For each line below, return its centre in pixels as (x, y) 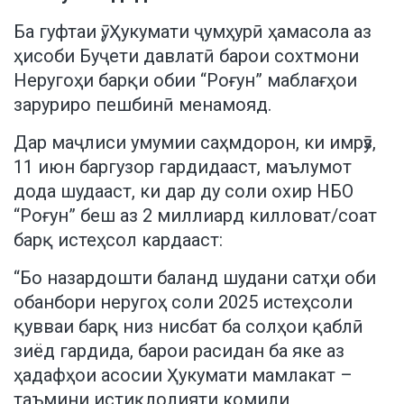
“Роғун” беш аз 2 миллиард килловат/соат (195, 215)
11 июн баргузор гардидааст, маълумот (183, 166)
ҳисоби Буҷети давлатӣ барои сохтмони (186, 55)
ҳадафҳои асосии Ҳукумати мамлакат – (183, 375)
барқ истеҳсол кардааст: (118, 239)
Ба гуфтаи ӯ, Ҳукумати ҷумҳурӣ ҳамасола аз (193, 31)
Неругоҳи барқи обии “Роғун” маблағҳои (185, 80)
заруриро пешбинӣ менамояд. (142, 104)
